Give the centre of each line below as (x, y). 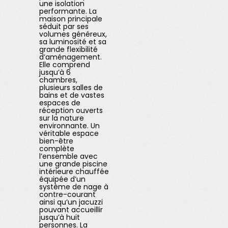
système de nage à (74, 187)
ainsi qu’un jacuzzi (71, 202)
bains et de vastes (72, 95)
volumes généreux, (73, 34)
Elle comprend (65, 65)
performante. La (68, 11)
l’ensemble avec (69, 156)
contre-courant (68, 194)
